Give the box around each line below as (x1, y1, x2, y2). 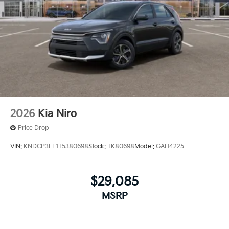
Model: (134, 142, 156, 150)
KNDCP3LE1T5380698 (24, 142, 88, 150)
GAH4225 (156, 142, 184, 150)
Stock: (88, 142, 107, 150)
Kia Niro (38, 108, 77, 121)
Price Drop (18, 124, 49, 132)
